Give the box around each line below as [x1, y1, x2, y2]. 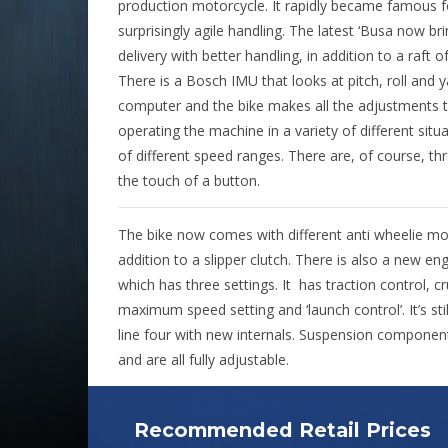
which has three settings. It [118, 275, 291, 294]
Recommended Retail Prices [134, 417, 432, 442]
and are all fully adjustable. [118, 350, 289, 369]
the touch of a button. [118, 171, 260, 190]
